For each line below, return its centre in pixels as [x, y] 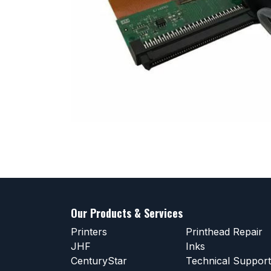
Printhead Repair [224, 232]
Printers [89, 232]
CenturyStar [99, 261]
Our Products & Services [127, 213]
